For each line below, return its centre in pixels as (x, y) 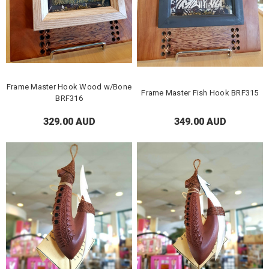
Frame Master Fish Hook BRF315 (200, 92)
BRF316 (69, 98)
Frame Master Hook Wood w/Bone (69, 87)
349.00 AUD (200, 121)
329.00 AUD (69, 121)
